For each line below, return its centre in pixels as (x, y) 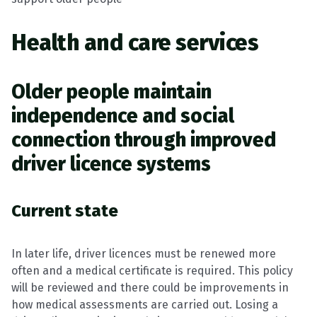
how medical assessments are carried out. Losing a (145, 305)
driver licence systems (111, 164)
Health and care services (135, 42)
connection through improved (144, 140)
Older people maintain (111, 92)
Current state (65, 211)
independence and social (123, 116)
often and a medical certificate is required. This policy (152, 271)
